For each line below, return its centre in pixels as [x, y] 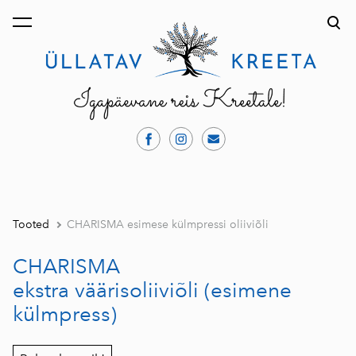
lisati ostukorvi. [58, 28]
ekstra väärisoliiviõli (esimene [152, 290]
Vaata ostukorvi [176, 28]
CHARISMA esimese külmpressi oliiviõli [168, 225]
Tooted [31, 225]
